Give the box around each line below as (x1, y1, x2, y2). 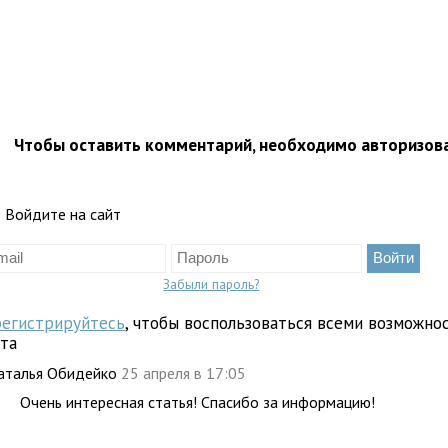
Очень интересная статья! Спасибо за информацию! (20, 392, 376, 413)
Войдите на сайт (5, 204, 122, 225)
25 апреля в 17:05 (121, 363, 251, 384)
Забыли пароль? (163, 275, 260, 294)
